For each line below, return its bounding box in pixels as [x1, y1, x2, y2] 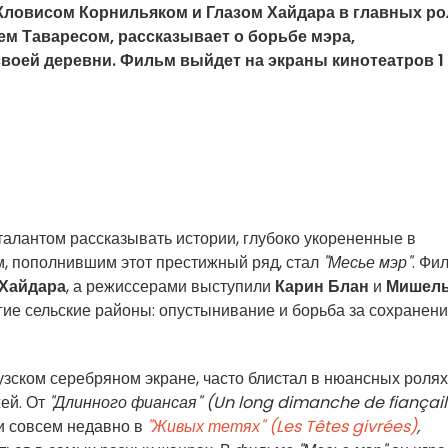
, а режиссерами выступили [66, 275, 275, 298]
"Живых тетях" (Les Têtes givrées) [147, 415, 417, 438]
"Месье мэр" [323, 251, 412, 274]
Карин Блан [275, 275, 369, 298]
